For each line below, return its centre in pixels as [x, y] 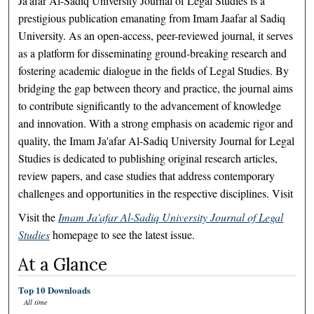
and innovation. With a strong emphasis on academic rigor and [156, 123]
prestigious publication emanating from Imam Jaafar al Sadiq [152, 18]
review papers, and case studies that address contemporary [147, 175]
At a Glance [63, 265]
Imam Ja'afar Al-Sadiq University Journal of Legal [171, 217]
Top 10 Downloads [55, 290]
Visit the [39, 217]
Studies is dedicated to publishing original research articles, [148, 158]
